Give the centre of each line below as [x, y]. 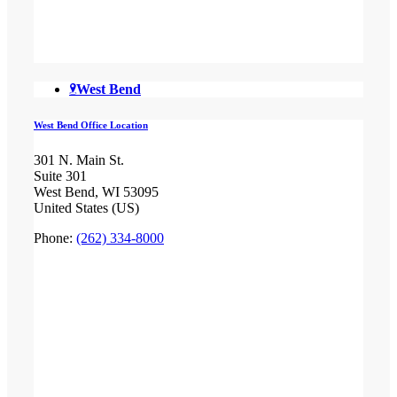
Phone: [54, 237]
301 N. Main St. [78, 160]
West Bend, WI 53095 [96, 191]
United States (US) [86, 207]
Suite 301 [60, 175]
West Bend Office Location [90, 125]
